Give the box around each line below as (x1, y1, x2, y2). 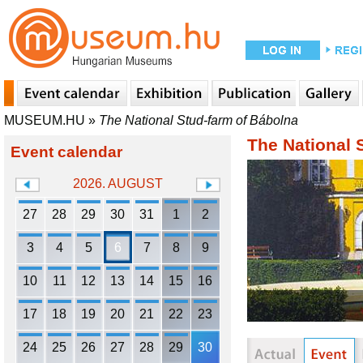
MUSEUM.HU (4, 113, 85, 127)
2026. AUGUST (73, 177, 163, 190)
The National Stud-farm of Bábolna (99, 113, 298, 127)
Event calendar (11, 143, 122, 160)
